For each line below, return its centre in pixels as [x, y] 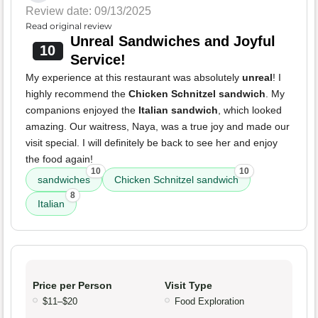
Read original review [69, 26]
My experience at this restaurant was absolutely [134, 78]
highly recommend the [77, 94]
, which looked [250, 110]
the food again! [59, 159]
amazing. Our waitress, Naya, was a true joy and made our [158, 127]
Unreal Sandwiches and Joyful [172, 42]
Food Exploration [209, 302]
